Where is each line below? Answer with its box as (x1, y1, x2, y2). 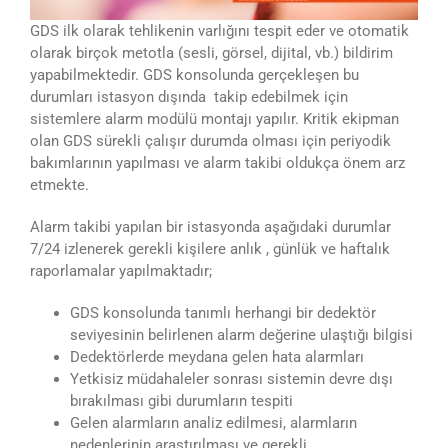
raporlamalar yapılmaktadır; (30, 262, 212, 281)
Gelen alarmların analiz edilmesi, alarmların (70, 414, 357, 433)
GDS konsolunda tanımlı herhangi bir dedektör (70, 304, 376, 323)
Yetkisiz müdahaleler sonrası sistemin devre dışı (70, 370, 393, 389)
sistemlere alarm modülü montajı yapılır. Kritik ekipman (30, 110, 399, 129)
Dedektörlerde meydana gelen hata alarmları (70, 348, 364, 367)
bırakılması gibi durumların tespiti (70, 392, 293, 411)
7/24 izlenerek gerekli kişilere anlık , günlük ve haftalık (30, 240, 390, 259)
